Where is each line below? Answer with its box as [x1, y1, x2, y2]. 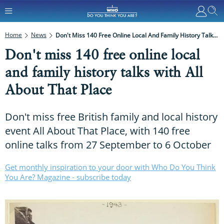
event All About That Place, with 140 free [5, 123, 190, 137]
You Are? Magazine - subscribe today [5, 171, 131, 182]
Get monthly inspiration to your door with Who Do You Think [5, 161, 215, 172]
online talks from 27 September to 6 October [5, 137, 211, 151]
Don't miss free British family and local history [5, 109, 217, 123]
